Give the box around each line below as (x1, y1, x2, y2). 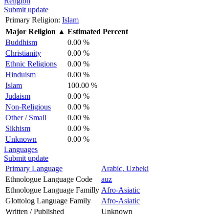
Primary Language (5, 164, 63, 173)
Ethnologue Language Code (5, 175, 92, 183)
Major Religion (5, 27, 56, 36)
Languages (4, 145, 38, 153)
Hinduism (5, 70, 36, 79)
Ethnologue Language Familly (5, 185, 99, 194)
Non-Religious (5, 102, 51, 111)
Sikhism (5, 124, 30, 132)
